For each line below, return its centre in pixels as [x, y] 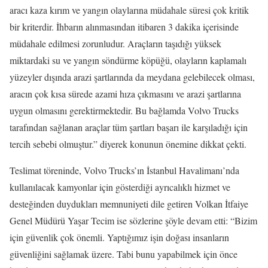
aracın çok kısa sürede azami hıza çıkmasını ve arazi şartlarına [125, 93]
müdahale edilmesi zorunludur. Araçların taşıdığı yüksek [115, 43]
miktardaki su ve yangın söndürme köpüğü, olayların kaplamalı [128, 60]
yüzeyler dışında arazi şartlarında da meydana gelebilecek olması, [132, 77]
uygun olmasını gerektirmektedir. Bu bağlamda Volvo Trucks [124, 110]
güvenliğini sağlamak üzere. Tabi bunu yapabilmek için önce [124, 254]
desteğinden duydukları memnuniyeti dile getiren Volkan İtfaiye [129, 203]
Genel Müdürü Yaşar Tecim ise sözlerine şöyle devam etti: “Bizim [133, 220]
